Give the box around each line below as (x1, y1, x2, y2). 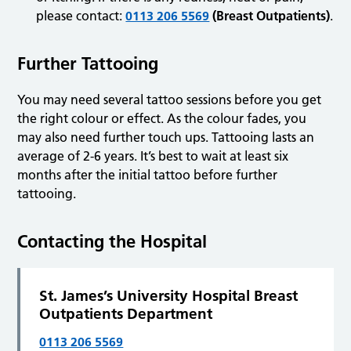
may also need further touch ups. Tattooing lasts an (17, 129, 315, 146)
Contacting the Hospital (17, 230, 208, 253)
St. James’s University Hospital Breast (39, 287, 299, 306)
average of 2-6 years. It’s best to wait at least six (17, 148, 289, 165)
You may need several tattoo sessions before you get (17, 92, 322, 108)
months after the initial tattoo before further (17, 167, 278, 183)
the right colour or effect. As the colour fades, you (17, 110, 307, 127)
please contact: (36, 8, 126, 24)
